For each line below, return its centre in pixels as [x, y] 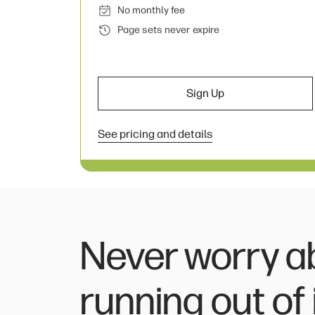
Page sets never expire [168, 30]
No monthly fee [151, 10]
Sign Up [205, 93]
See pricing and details [155, 134]
